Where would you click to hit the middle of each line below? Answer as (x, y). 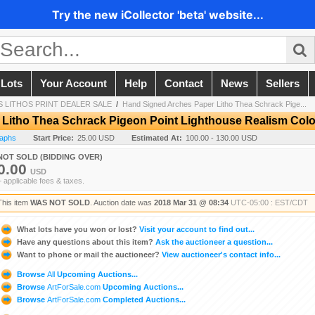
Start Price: (53, 138)
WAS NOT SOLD (60, 203)
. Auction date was (122, 203)
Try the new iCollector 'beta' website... (157, 14)
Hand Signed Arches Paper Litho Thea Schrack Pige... (214, 104)
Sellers (283, 84)
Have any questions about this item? (85, 242)
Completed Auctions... (143, 299)
